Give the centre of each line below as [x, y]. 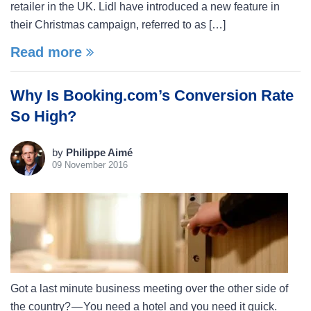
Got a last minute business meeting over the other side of [149, 288]
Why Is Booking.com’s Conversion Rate [152, 95]
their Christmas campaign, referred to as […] [118, 25]
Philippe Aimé [99, 152]
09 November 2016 [90, 165]
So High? [43, 116]
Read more [48, 52]
